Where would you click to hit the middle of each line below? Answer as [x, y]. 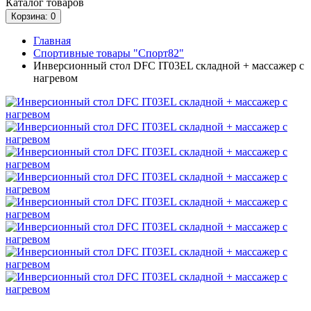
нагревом [56, 78]
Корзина [28, 16]
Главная [52, 40]
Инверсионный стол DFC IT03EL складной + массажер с [169, 65]
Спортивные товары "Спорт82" [109, 53]
